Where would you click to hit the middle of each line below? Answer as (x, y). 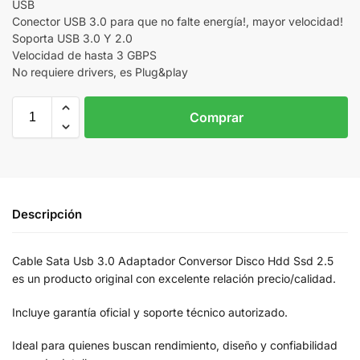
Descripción (47, 214)
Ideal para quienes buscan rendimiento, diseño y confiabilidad (175, 346)
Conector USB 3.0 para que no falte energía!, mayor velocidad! (178, 21)
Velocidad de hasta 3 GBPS (84, 55)
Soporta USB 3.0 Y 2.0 (72, 38)
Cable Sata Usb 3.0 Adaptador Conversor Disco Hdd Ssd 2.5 (173, 261)
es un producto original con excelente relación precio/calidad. (174, 279)
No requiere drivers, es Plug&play (100, 72)
